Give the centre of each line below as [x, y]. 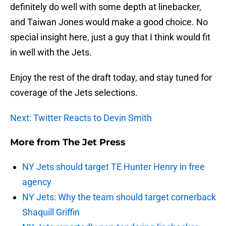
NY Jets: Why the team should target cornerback [119, 197]
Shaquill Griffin [51, 212]
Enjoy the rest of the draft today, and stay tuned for [111, 78]
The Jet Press [94, 143]
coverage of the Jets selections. [74, 93]
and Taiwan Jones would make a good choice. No [109, 22]
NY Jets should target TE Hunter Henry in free [114, 167]
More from [36, 143]
